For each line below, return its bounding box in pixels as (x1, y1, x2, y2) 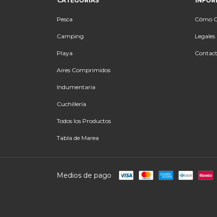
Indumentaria (57, 83, 95, 91)
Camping (57, 32, 84, 40)
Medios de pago (57, 170, 111, 180)
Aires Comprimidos (57, 66, 110, 74)
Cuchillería (57, 100, 86, 108)
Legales (195, 32, 215, 40)
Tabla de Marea (57, 134, 99, 141)
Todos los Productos (57, 117, 111, 124)
